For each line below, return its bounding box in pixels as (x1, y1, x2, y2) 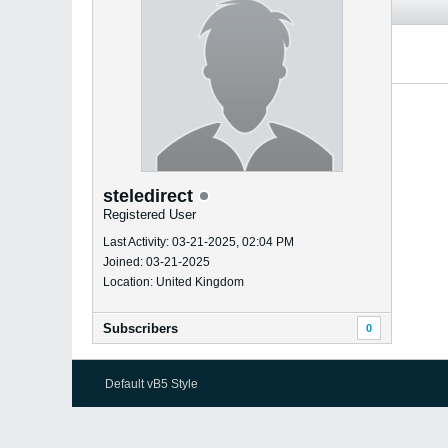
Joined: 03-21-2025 (103, 255, 210, 269)
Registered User (103, 207, 196, 222)
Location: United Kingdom (103, 275, 244, 289)
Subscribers (103, 321, 178, 336)
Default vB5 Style (105, 377, 198, 391)
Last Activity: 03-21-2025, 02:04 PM (103, 235, 294, 249)
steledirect (103, 186, 198, 206)
